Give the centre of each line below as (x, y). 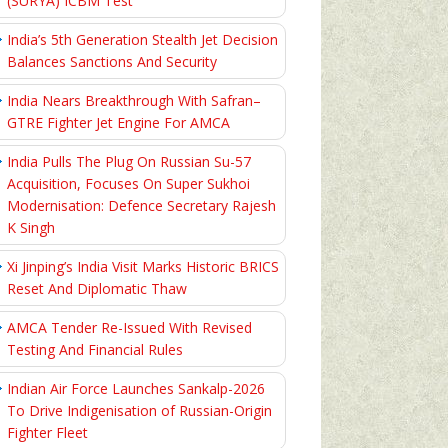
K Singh (31, 227)
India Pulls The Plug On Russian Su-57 (129, 161)
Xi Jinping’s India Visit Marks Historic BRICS (143, 266)
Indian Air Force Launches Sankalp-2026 (136, 388)
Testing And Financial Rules (95, 349)
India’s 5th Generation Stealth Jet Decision (142, 39)
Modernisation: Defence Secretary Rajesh (141, 205)
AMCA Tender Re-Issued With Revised (129, 327)
